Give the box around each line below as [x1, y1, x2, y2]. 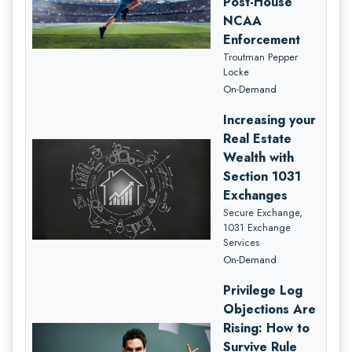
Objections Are [223, 299, 317, 318]
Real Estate [223, 129, 292, 148]
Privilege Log [223, 280, 303, 299]
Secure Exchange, [223, 204, 303, 220]
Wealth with [223, 148, 295, 167]
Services [223, 234, 260, 250]
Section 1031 [223, 167, 302, 185]
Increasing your [223, 110, 317, 129]
